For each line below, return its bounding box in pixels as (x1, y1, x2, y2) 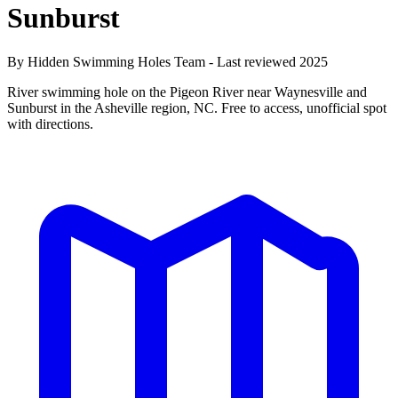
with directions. (7, 115, 93, 131)
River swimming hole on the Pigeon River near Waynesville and (7, 84, 367, 99)
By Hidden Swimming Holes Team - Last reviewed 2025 (7, 53, 328, 69)
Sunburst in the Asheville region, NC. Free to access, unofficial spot (7, 99, 386, 115)
